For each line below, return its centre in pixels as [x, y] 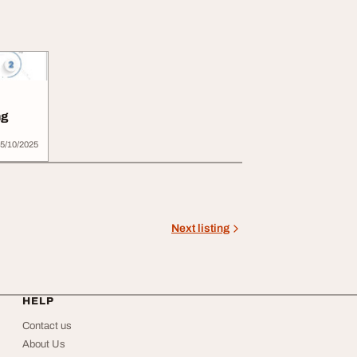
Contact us [47, 326]
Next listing [200, 229]
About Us [44, 344]
